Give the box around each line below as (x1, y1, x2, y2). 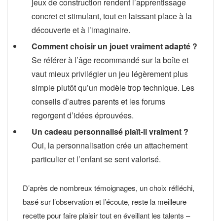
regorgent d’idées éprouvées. (32, 109, 134, 121)
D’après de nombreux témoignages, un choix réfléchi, (23, 182, 194, 193)
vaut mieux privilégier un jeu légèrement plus (32, 68, 188, 79)
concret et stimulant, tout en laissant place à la (32, 10, 192, 22)
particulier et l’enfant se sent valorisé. (32, 153, 161, 165)
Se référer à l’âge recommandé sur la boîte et (32, 54, 188, 66)
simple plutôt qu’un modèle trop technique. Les (32, 81, 194, 93)
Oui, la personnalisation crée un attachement (32, 139, 187, 151)
